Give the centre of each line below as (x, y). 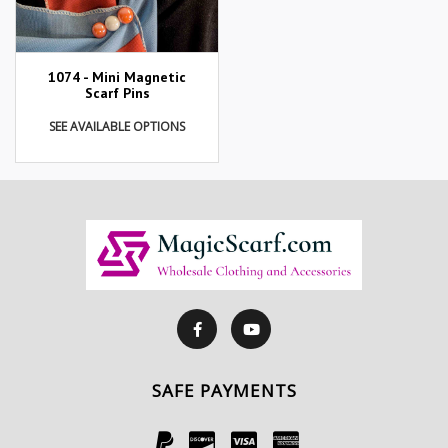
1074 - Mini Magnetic (117, 77)
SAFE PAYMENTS (224, 390)
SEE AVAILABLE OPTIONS (117, 127)
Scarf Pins (117, 93)
